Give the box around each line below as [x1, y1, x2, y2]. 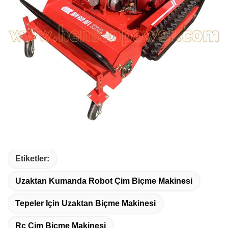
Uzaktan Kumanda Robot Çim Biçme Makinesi [15, 177, 192, 185]
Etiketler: [15, 154, 49, 163]
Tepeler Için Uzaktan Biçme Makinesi [15, 199, 156, 208]
